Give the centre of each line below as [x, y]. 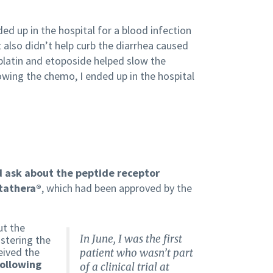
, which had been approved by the [117, 188]
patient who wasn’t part [136, 253]
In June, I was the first [131, 239]
